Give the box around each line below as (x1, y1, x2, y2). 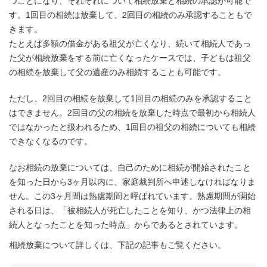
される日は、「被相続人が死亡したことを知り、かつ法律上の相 (9, 206, 251, 215)
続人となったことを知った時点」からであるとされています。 (9, 220, 243, 229)
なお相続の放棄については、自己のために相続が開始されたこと (9, 163, 251, 172)
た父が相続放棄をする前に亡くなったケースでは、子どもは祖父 (9, 53, 251, 63)
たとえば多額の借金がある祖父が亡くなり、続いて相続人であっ (9, 39, 251, 48)
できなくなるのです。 (9, 136, 92, 146)
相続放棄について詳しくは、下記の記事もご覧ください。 (9, 240, 226, 250)
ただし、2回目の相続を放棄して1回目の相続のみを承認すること (9, 94, 252, 103)
